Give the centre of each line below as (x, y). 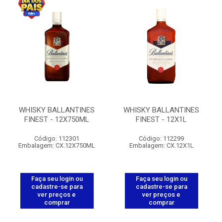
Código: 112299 (161, 139)
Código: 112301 (57, 139)
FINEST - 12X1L (161, 119)
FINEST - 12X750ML (57, 119)
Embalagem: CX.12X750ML (57, 145)
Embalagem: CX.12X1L (161, 145)
